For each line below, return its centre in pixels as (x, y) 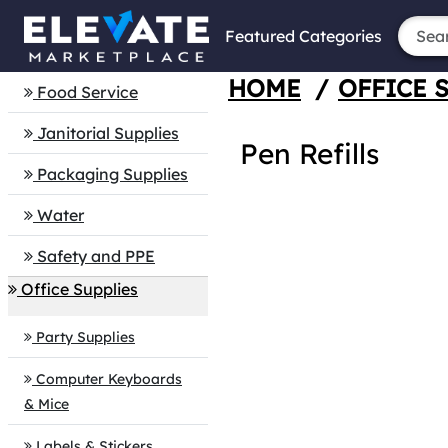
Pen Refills (309, 153)
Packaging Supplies (112, 174)
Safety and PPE (96, 256)
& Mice (46, 404)
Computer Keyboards (109, 379)
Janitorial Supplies (108, 133)
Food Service (87, 92)
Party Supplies (85, 337)
